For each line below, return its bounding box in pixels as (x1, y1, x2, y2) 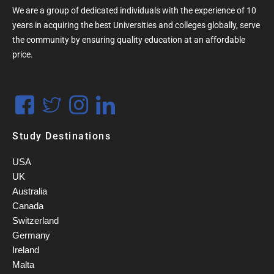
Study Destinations (12, 130, 111, 142)
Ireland (12, 245, 39, 255)
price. (12, 50, 33, 59)
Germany (12, 230, 50, 240)
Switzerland (12, 215, 59, 226)
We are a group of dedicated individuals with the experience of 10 (12, 6, 256, 15)
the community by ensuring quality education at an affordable (12, 35, 245, 45)
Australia (12, 186, 47, 196)
